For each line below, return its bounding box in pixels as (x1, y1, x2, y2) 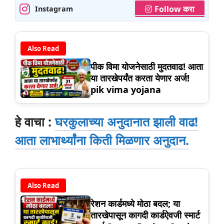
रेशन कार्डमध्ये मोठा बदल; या (90, 197, 180, 209)
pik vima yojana (90, 83, 161, 96)
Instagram (35, 4, 73, 14)
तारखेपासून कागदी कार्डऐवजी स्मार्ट (90, 208, 200, 221)
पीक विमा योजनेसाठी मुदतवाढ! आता (90, 60, 203, 73)
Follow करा (154, 3, 194, 15)
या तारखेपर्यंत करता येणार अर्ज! (90, 72, 189, 84)
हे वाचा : (15, 113, 55, 130)
